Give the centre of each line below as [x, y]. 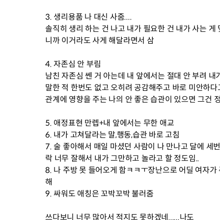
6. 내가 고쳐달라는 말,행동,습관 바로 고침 [112, 135]
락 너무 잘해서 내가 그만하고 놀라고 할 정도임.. [122, 158]
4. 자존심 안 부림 [73, 64]
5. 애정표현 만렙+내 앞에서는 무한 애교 [110, 123]
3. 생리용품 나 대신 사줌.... [89, 17]
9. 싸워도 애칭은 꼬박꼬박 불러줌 [99, 194]
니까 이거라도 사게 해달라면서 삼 [100, 41]
